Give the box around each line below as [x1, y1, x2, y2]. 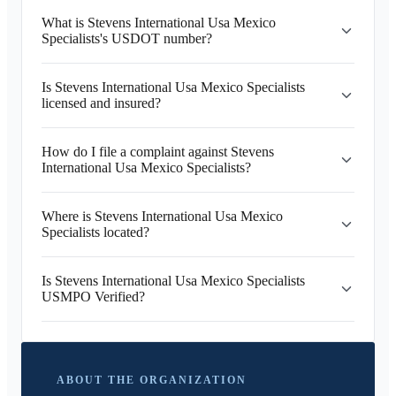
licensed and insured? [42, 95, 161, 110]
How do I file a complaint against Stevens [42, 144, 274, 159]
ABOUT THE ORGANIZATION [57, 374, 247, 386]
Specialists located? [42, 225, 149, 240]
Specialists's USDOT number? [42, 31, 212, 46]
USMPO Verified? [42, 289, 145, 304]
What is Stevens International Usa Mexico [42, 15, 276, 30]
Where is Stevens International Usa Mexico [42, 209, 283, 224]
